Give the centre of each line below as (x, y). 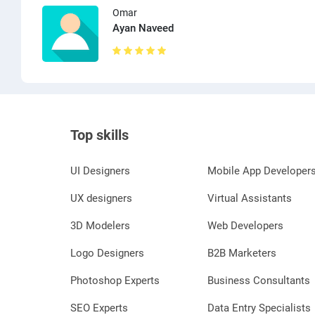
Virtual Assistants (250, 198)
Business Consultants (259, 280)
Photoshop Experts (115, 280)
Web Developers (246, 225)
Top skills (99, 135)
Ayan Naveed (143, 28)
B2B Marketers (242, 253)
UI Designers (100, 171)
